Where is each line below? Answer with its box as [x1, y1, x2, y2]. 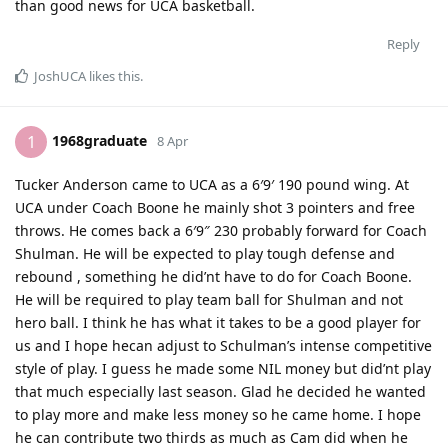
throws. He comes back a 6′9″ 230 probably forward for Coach [15, 221, 427, 241]
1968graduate [52, 131, 147, 151]
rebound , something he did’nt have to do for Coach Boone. [15, 267, 412, 287]
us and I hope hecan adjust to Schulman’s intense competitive [15, 336, 432, 356]
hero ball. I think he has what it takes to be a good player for [15, 313, 421, 333]
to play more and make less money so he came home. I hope [15, 405, 421, 425]
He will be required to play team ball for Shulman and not [15, 290, 403, 310]
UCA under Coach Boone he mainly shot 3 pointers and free [15, 198, 415, 218]
